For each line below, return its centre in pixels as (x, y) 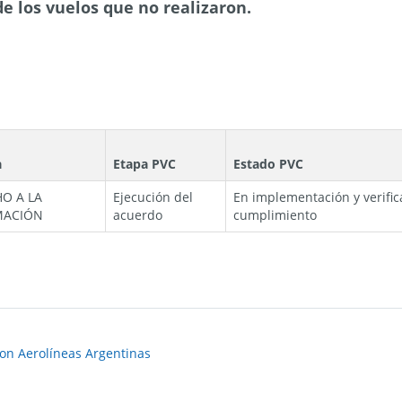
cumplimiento (275, 215)
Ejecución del (153, 197)
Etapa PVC (145, 164)
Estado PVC (269, 164)
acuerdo (138, 215)
